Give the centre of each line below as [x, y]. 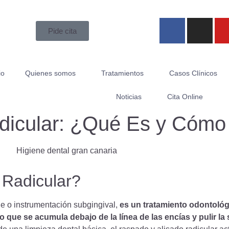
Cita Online [185, 97]
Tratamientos [123, 73]
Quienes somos [51, 73]
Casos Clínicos [193, 73]
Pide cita [62, 31]
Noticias [129, 97]
